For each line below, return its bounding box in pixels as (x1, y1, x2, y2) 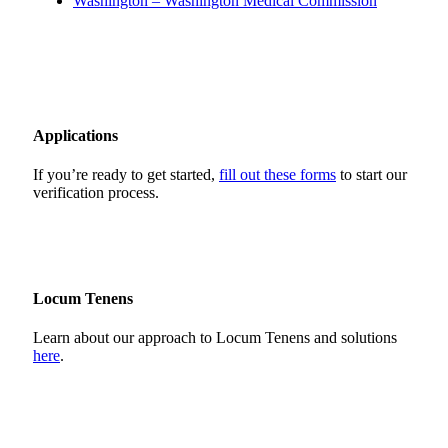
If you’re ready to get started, (33, 166, 219, 184)
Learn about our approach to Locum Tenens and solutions (33, 329, 397, 346)
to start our (336, 166, 407, 184)
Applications (33, 127, 118, 145)
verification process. (33, 184, 159, 202)
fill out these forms (219, 166, 336, 184)
